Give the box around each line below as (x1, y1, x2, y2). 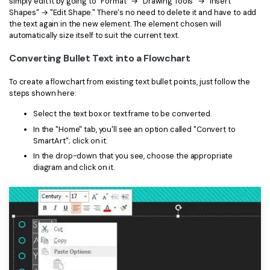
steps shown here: (9, 87, 77, 98)
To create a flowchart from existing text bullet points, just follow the (9, 76, 250, 87)
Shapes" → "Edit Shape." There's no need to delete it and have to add (9, 7, 257, 18)
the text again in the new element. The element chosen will (9, 19, 221, 30)
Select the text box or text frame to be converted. (33, 108, 212, 119)
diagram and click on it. (33, 162, 115, 173)
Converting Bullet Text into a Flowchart (9, 52, 190, 65)
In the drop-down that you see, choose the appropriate (33, 151, 233, 162)
